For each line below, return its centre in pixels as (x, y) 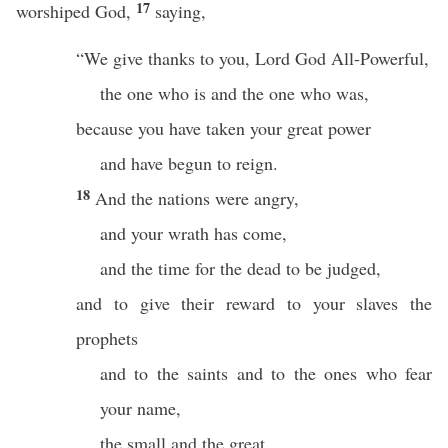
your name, (140, 408)
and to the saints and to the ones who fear (266, 373)
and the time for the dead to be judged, (240, 268)
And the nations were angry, (197, 198)
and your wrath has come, (193, 233)
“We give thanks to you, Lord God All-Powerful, (252, 58)
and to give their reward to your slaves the (254, 303)
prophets (107, 338)
